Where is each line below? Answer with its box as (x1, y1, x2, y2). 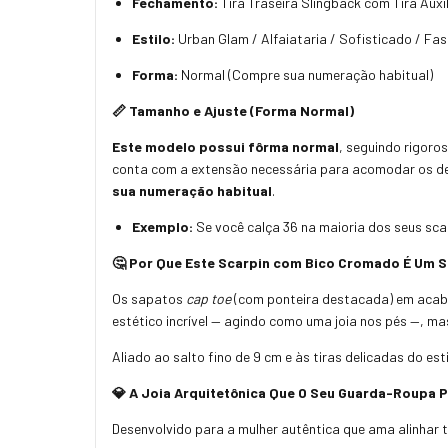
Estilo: (132, 29, 175, 47)
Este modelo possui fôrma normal (112, 137, 339, 155)
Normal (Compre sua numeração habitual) (178, 65, 433, 83)
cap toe (186, 289, 231, 307)
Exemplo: (132, 217, 193, 235)
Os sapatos (112, 289, 186, 307)
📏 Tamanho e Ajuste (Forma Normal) (112, 101, 354, 119)
